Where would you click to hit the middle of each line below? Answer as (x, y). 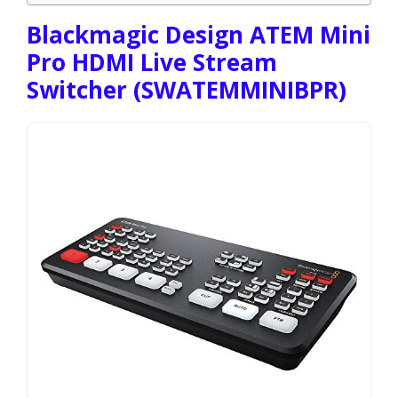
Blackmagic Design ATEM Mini (199, 34)
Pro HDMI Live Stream (152, 62)
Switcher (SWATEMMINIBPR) (187, 89)
